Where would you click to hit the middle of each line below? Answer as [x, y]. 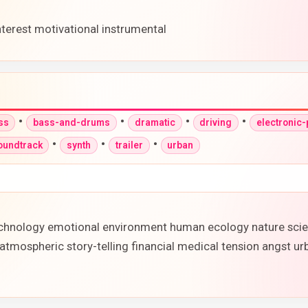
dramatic [155, 123]
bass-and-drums [72, 123]
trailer [129, 145]
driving [216, 123]
